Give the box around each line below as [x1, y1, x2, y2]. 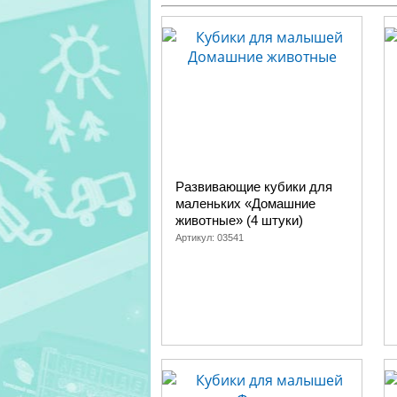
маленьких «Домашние [175, 196, 315, 211]
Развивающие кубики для [175, 179, 332, 194]
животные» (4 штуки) [175, 213, 303, 228]
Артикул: [175, 232, 217, 243]
